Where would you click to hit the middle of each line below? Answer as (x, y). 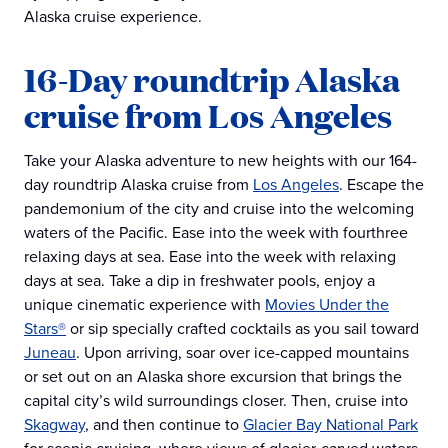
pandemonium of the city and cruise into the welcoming (219, 209)
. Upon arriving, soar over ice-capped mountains (242, 353)
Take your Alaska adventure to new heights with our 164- (220, 161)
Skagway (54, 425)
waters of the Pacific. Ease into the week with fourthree (216, 233)
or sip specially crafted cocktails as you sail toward (242, 329)
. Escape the (381, 185)
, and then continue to (164, 425)
